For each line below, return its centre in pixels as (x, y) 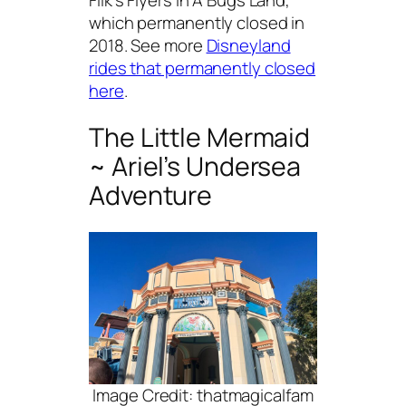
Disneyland (248, 45)
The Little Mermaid (200, 138)
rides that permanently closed (203, 68)
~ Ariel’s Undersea (195, 167)
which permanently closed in (197, 22)
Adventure (151, 196)
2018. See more (148, 45)
